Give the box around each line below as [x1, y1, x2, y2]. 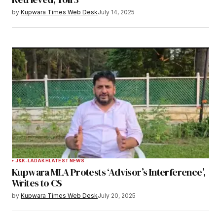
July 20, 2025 [98, 192, 136, 200]
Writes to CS [12, 176, 62, 190]
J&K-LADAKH [15, 158, 49, 164]
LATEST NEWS [48, 158, 84, 164]
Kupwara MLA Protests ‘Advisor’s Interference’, [12, 165, 206, 180]
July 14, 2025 [98, 8, 135, 16]
